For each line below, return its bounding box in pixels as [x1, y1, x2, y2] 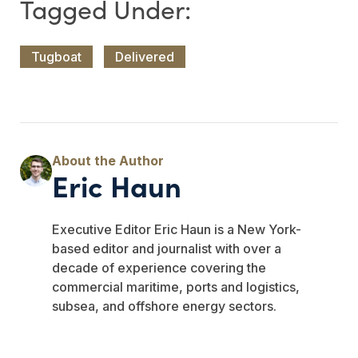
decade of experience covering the [52, 260, 266, 276]
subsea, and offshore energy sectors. [52, 298, 276, 315]
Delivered [115, 49, 174, 66]
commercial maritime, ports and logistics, [52, 279, 300, 296]
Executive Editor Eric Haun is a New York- [52, 221, 301, 238]
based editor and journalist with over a [52, 241, 281, 257]
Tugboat [31, 49, 82, 66]
